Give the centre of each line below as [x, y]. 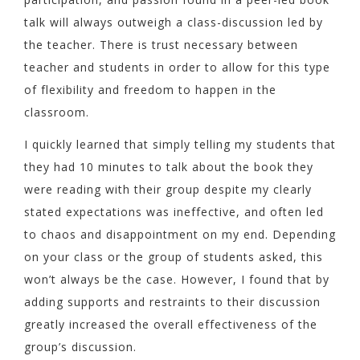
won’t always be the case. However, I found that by [177, 279]
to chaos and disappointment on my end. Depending [180, 234]
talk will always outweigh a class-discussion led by [174, 22]
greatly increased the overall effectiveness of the [171, 324]
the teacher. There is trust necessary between [161, 45]
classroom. [57, 112]
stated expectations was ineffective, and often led [174, 211]
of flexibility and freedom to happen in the [150, 90]
